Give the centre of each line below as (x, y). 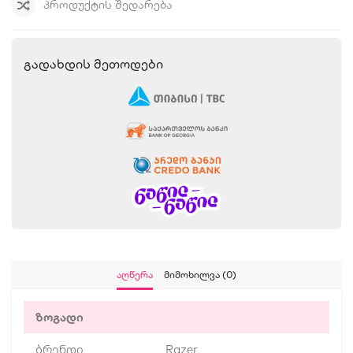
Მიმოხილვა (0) (200, 275)
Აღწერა (135, 275)
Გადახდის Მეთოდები (93, 64)
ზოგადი (59, 318)
